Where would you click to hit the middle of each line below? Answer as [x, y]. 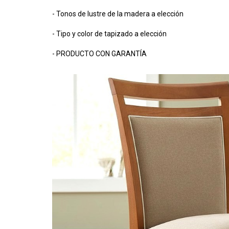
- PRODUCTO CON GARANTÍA [99, 54]
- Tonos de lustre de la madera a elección [118, 14]
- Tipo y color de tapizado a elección [109, 34]
